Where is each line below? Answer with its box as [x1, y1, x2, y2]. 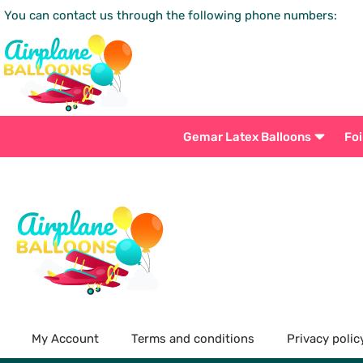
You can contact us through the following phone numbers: [4, 7, 337, 23]
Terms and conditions [130, 331, 254, 346]
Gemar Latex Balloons [182, 129, 311, 144]
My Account [31, 331, 99, 346]
